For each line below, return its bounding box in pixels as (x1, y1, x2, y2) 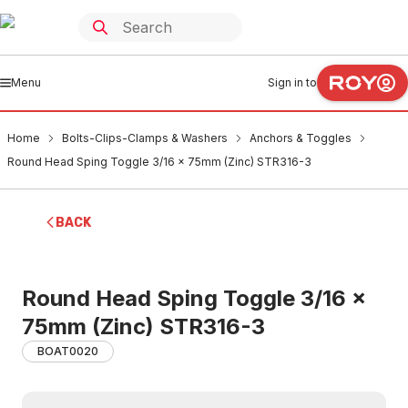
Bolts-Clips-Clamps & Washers (62, 131, 228, 145)
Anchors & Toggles (250, 131, 352, 145)
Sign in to (268, 76, 317, 89)
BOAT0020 (37, 344, 98, 358)
